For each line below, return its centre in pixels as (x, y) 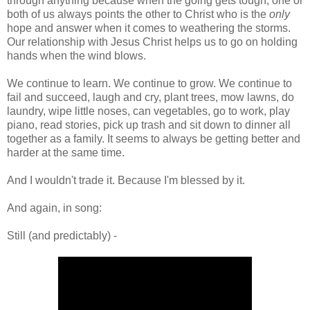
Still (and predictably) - (62, 235)
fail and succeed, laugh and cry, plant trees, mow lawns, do (151, 97)
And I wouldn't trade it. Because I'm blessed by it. (126, 180)
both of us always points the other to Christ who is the (138, 14)
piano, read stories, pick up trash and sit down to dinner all (149, 125)
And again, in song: (54, 208)
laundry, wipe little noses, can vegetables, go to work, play (148, 111)
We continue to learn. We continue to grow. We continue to (149, 83)
